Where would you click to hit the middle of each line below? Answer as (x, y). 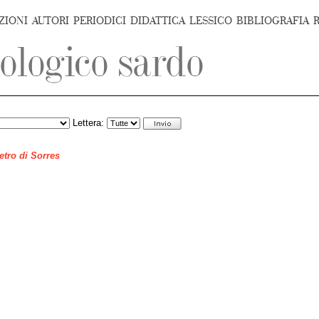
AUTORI (51, 21)
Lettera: (88, 123)
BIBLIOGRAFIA (273, 21)
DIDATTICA (158, 21)
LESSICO (211, 21)
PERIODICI (100, 21)
